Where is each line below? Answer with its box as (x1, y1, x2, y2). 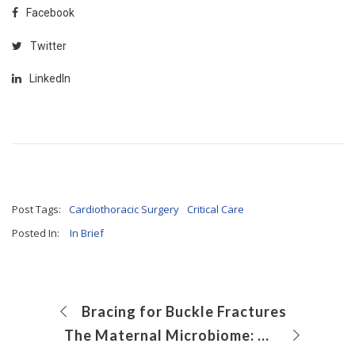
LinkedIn (29, 71, 71, 85)
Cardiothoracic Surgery (68, 202, 179, 217)
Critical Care (186, 202, 244, 217)
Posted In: (12, 226, 59, 241)
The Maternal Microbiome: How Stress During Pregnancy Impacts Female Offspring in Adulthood (258, 326, 269, 345)
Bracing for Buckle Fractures (81, 303, 287, 321)
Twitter (30, 39, 67, 52)
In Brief (69, 226, 104, 241)
